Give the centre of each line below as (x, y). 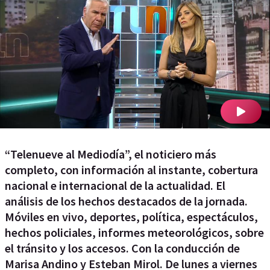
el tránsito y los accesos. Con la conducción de (122, 248)
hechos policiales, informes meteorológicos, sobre (134, 232)
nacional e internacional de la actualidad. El (115, 185)
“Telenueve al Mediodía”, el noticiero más (111, 154)
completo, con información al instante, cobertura (131, 170)
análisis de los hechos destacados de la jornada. (126, 201)
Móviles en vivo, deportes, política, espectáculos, (131, 217)
